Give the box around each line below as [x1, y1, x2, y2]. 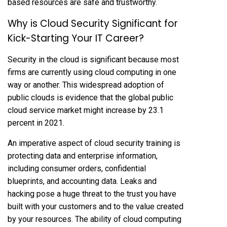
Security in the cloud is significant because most [8, 54, 179, 64]
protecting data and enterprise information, [8, 150, 158, 161]
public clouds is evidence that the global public [8, 92, 173, 102]
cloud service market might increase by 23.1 [8, 105, 164, 115]
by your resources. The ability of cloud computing [8, 214, 181, 224]
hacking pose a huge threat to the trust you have [8, 188, 176, 199]
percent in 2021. [8, 118, 64, 128]
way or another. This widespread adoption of [8, 80, 164, 90]
